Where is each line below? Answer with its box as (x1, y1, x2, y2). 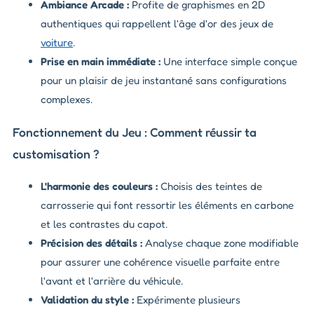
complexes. (41, 93, 93, 107)
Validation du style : (41, 293, 134, 307)
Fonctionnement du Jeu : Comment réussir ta (13, 124, 257, 139)
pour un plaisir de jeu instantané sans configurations (41, 74, 287, 88)
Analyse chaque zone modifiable (142, 236, 299, 250)
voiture (41, 36, 73, 50)
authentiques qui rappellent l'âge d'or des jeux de (41, 17, 273, 31)
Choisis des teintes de (158, 179, 262, 193)
